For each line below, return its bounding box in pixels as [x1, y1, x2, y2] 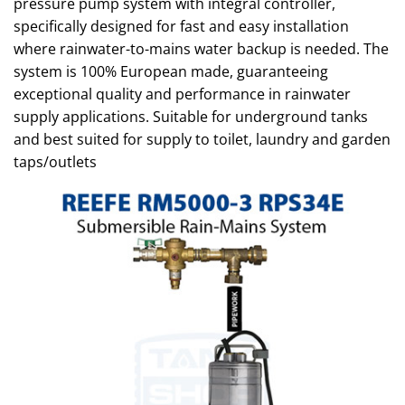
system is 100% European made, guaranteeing [14, 61, 328, 81]
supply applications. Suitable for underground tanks [14, 107, 368, 127]
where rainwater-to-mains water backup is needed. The [14, 39, 389, 59]
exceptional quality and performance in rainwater [14, 84, 351, 104]
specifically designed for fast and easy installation [14, 16, 349, 36]
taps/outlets [14, 152, 97, 172]
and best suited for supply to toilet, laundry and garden [14, 129, 391, 149]
